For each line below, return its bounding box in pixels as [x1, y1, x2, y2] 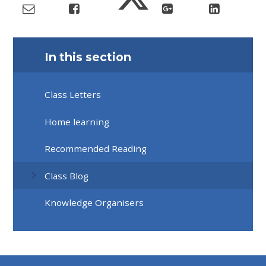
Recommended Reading [45, 142, 147, 155]
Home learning [45, 115, 110, 128]
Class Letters [45, 88, 102, 101]
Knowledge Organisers [45, 196, 144, 208]
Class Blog [45, 169, 89, 182]
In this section [45, 50, 132, 65]
